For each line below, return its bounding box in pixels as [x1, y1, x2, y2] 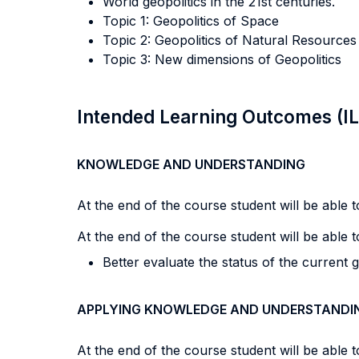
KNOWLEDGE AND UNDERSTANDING [77, 156, 305, 172]
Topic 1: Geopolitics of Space [103, 13, 279, 29]
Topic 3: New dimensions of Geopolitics [103, 51, 341, 67]
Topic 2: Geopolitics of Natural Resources [103, 32, 357, 48]
